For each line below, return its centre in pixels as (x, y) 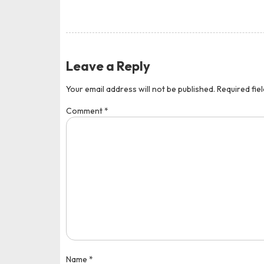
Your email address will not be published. (141, 89)
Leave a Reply (108, 66)
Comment (85, 111)
